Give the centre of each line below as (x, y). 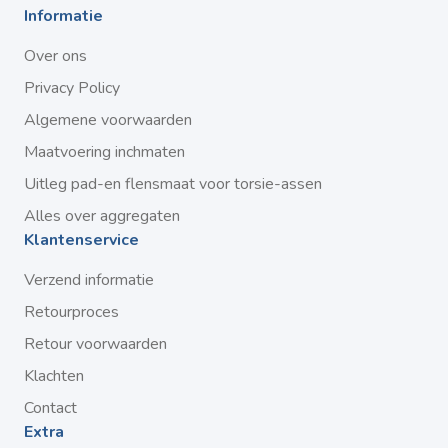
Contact (50, 408)
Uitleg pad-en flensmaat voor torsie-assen (173, 184)
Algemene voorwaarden (108, 120)
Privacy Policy (72, 88)
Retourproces (71, 312)
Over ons (55, 56)
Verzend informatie (89, 280)
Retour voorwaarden (95, 344)
